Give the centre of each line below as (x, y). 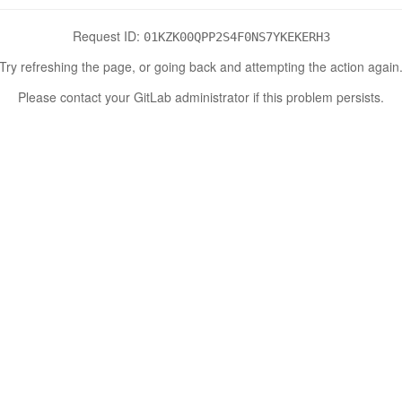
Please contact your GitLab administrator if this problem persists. (201, 96)
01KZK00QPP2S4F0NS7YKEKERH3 (236, 36)
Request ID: (108, 35)
